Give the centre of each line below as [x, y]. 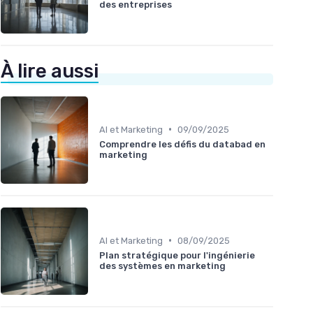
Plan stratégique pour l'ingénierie [177, 255]
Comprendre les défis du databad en [182, 144]
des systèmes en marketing [162, 265]
